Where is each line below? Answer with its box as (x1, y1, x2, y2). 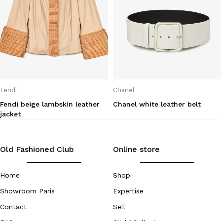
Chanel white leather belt (113, 100, 201, 109)
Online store (113, 145, 160, 154)
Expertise (113, 187, 144, 195)
